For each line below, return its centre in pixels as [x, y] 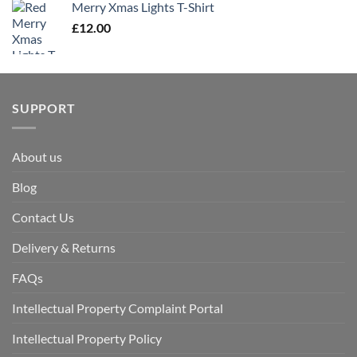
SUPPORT [44, 108]
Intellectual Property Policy [87, 339]
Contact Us [43, 218]
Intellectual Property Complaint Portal [118, 308]
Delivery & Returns [64, 248]
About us [37, 157]
